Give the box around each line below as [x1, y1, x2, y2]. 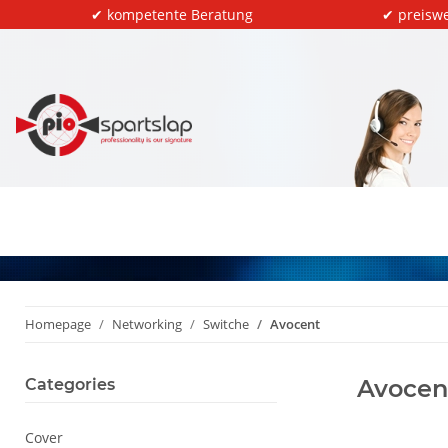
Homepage [25, 315, 91, 333]
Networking [112, 315, 182, 333]
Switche [203, 315, 249, 333]
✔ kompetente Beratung [91, 5, 253, 24]
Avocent [270, 315, 320, 333]
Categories [25, 375, 115, 394]
